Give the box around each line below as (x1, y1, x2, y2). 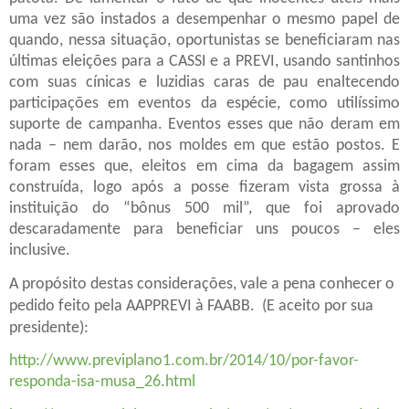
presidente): (9, 320, 89, 338)
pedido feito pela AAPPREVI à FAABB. (9, 298, 258, 316)
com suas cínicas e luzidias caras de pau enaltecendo (9, 73, 400, 91)
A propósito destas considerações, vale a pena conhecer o (9, 276, 394, 294)
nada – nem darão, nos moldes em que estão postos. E (9, 136, 400, 154)
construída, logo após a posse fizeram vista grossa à (9, 178, 400, 196)
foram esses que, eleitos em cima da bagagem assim (9, 157, 400, 175)
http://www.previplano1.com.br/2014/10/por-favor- (9, 352, 359, 371)
